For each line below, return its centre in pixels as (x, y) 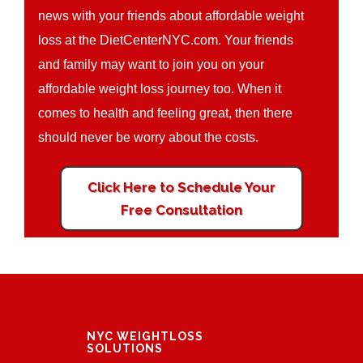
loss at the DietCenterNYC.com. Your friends (166, 40)
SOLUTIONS (124, 348)
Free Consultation (181, 210)
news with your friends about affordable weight (171, 16)
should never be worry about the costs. (149, 137)
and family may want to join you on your (152, 64)
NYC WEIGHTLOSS (145, 336)
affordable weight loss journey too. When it (160, 89)
